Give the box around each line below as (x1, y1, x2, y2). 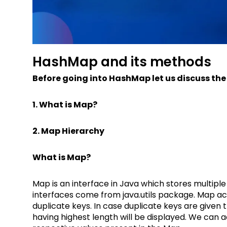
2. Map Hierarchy (32, 125, 104, 137)
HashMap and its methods (32, 52, 211, 71)
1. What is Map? (32, 98, 97, 110)
